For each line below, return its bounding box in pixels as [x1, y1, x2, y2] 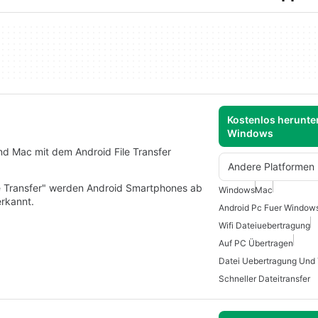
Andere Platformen [228, 160, 314, 172]
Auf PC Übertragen [219, 238, 293, 248]
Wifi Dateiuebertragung [219, 220, 310, 231]
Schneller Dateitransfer [219, 273, 310, 284]
